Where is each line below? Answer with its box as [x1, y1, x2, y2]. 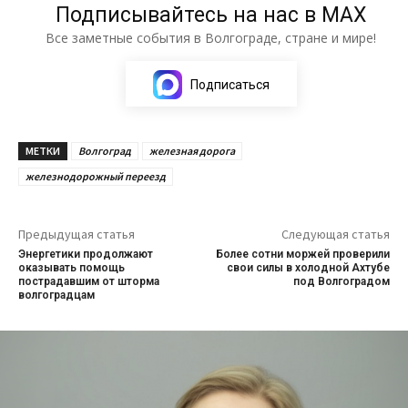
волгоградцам [18, 288, 95, 301]
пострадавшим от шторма [18, 274, 159, 288]
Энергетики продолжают [18, 247, 153, 260]
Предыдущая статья [18, 225, 135, 242]
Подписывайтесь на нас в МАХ [56, 2, 366, 27]
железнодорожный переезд [25, 168, 166, 183]
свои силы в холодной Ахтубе [226, 260, 390, 274]
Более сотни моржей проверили [215, 247, 390, 260]
